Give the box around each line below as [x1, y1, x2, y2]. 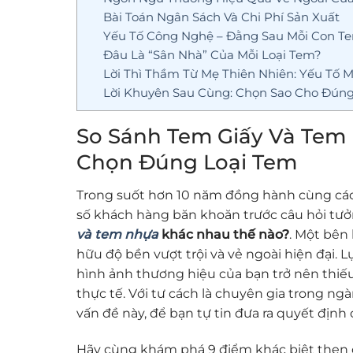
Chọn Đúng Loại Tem [76, 150, 297, 175]
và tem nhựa [76, 226, 158, 242]
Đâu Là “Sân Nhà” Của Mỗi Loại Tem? [102, 47, 321, 63]
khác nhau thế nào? [162, 226, 289, 242]
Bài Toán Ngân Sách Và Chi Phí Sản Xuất [102, 9, 340, 25]
